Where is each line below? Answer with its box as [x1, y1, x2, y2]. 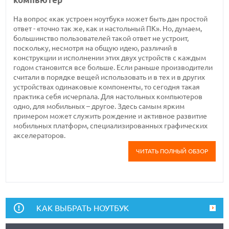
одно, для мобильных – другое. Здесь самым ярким [13, 102, 185, 110]
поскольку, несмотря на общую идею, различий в [13, 43, 178, 52]
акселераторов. [13, 131, 66, 140]
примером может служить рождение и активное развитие [13, 111, 208, 120]
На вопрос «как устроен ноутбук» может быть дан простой [13, 14, 208, 23]
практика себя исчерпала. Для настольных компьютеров [13, 92, 203, 101]
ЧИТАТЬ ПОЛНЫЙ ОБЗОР [135, 147, 208, 154]
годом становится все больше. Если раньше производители [13, 63, 213, 72]
